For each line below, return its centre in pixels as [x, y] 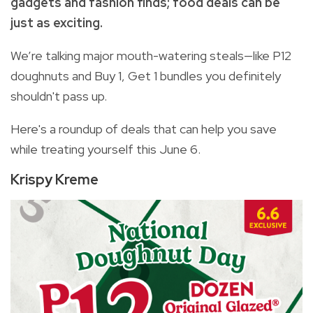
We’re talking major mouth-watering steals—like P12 [151, 55]
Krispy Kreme [54, 179]
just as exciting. [57, 22]
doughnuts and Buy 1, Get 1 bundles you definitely [146, 75]
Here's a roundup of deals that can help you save [144, 129]
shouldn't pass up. [59, 96]
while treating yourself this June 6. [105, 149]
